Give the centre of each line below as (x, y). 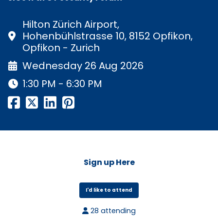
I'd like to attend (109, 190)
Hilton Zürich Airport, (71, 25)
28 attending (112, 211)
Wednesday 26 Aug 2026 (83, 66)
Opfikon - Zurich (61, 48)
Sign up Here (109, 163)
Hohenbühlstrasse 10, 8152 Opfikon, (108, 36)
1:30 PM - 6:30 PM (62, 84)
